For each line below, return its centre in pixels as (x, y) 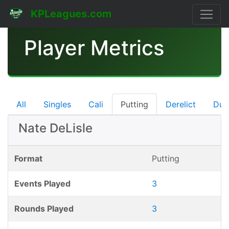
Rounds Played (44, 209)
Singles (57, 104)
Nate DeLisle (55, 128)
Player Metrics (94, 48)
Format (28, 158)
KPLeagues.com (71, 14)
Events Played (42, 184)
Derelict (181, 104)
